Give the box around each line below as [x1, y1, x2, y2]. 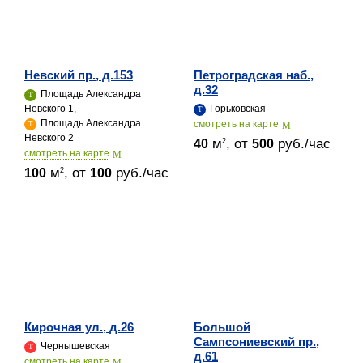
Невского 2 [24, 131, 74, 143]
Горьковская [207, 102, 266, 114]
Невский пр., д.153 [24, 67, 133, 82]
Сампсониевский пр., [194, 334, 319, 348]
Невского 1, [24, 102, 76, 114]
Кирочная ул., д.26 [24, 319, 134, 334]
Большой [194, 319, 250, 334]
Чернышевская [38, 340, 110, 352]
